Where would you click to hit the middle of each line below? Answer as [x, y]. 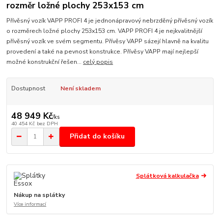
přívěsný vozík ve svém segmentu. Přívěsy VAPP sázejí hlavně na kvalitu [108, 41]
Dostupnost [28, 88]
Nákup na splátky [40, 195]
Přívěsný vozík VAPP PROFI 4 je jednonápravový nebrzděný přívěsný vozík [110, 20]
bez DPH [47, 123]
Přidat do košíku [97, 137]
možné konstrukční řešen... [45, 62]
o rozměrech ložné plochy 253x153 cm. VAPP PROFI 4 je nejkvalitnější [105, 31]
